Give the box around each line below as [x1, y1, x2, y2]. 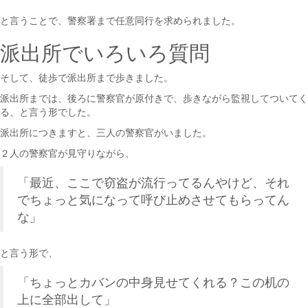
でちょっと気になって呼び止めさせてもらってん [17, 190, 289, 208]
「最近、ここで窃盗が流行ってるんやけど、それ [17, 173, 289, 191]
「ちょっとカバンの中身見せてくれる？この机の [17, 273, 289, 291]
